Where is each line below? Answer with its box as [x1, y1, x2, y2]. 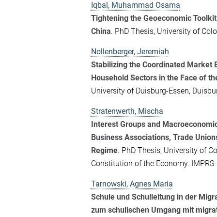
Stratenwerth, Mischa [91, 106, 163, 116]
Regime [91, 145, 118, 155]
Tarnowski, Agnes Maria [91, 179, 173, 188]
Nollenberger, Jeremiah [91, 46, 169, 56]
